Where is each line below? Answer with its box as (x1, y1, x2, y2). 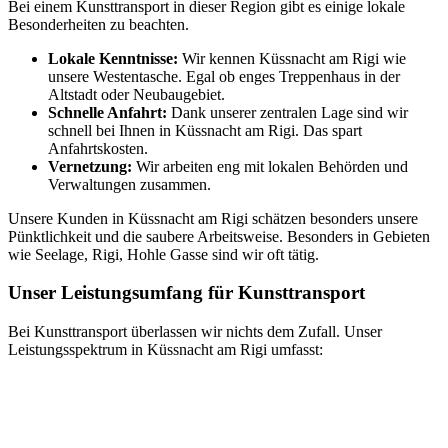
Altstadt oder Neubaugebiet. (48, 85, 225, 103)
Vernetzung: (48, 157, 132, 175)
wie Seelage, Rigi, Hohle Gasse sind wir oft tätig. (8, 245, 319, 263)
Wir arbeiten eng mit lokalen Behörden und (132, 157, 408, 175)
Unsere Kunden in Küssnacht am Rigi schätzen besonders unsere (8, 209, 418, 227)
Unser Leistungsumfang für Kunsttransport (8, 282, 365, 304)
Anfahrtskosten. (48, 139, 148, 157)
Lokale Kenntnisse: (48, 49, 178, 67)
